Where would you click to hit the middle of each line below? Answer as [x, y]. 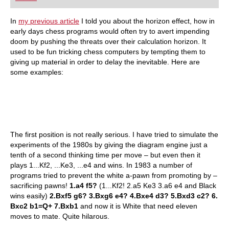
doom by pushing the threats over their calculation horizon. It [108, 41]
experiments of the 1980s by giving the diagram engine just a [109, 145]
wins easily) [30, 196]
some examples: [37, 72]
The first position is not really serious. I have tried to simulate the [114, 134]
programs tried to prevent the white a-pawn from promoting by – [114, 175]
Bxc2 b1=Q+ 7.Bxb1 [44, 206]
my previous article [49, 21]
